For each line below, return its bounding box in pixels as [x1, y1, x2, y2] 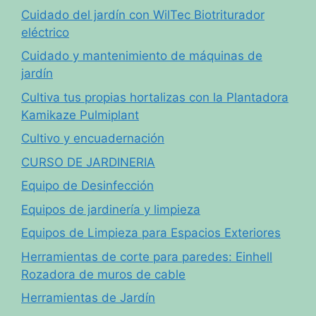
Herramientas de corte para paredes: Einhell [21, 249, 272, 264]
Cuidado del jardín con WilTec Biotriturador [21, 7, 265, 22]
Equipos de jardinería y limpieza [21, 202, 200, 217]
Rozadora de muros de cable [21, 267, 186, 281]
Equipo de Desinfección [21, 178, 154, 193]
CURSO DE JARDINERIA [21, 154, 155, 169]
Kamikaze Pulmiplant [21, 107, 139, 122]
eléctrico [21, 25, 69, 39]
